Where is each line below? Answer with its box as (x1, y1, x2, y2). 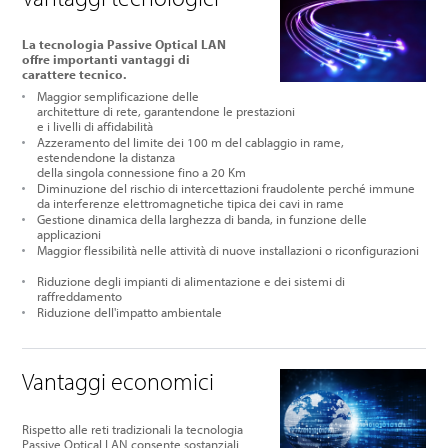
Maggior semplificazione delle (37, 88, 200, 105)
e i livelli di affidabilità (37, 118, 154, 135)
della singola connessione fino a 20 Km (37, 164, 247, 181)
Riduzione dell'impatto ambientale (37, 304, 226, 321)
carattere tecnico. (22, 66, 127, 83)
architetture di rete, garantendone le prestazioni (37, 103, 296, 120)
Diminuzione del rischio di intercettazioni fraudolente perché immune (37, 180, 416, 197)
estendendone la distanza (37, 149, 176, 166)
